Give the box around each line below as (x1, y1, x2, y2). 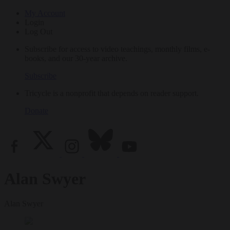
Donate (25, 106, 48, 115)
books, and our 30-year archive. (25, 53, 127, 63)
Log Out (25, 27, 52, 36)
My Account (25, 8, 65, 17)
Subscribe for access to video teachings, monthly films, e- (25, 44, 210, 53)
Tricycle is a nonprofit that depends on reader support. (25, 88, 199, 98)
